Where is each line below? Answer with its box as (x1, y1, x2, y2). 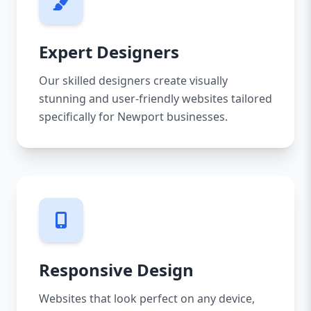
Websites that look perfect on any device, (39, 291, 255, 306)
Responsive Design (39, 258, 194, 281)
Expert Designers (39, 40, 179, 63)
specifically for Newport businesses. (39, 109, 228, 124)
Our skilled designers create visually (39, 73, 228, 88)
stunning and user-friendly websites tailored (39, 91, 272, 106)
